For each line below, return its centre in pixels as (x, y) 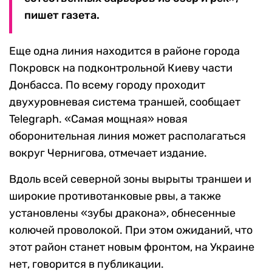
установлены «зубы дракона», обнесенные (122, 213)
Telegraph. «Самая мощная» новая (98, 119)
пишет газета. (62, 15)
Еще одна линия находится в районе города (124, 51)
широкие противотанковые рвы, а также (115, 196)
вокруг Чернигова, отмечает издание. (108, 153)
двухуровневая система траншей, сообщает (125, 102)
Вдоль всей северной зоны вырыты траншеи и (130, 179)
